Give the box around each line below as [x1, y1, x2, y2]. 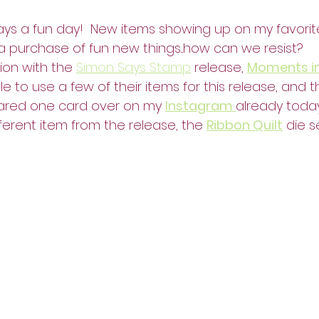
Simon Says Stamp [76, 58, 191, 76]
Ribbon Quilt [206, 115, 283, 134]
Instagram [165, 96, 236, 115]
